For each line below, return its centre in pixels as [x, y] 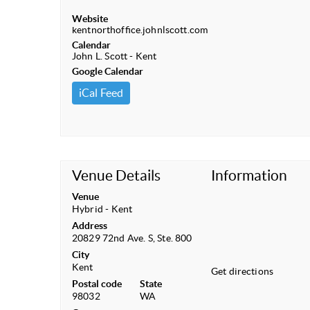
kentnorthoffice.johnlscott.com [140, 30]
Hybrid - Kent [102, 209]
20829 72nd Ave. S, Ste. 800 [132, 238]
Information [249, 175]
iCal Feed [101, 93]
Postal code [97, 284]
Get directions [242, 271]
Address [90, 226]
